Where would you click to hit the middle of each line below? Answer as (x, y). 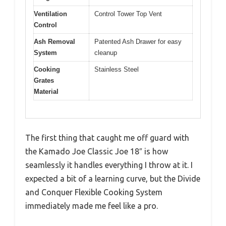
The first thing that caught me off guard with (107, 137)
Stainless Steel (117, 70)
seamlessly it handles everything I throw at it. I (109, 165)
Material (46, 92)
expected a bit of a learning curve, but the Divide (113, 178)
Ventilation (50, 14)
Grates (44, 81)
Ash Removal (54, 42)
